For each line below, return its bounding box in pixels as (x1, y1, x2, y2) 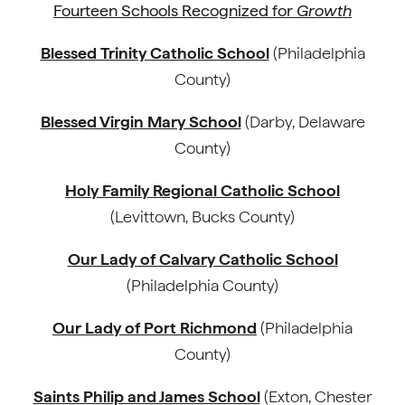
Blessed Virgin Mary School (40, 112, 241, 131)
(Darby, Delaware (240, 112, 365, 131)
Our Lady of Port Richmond (52, 318, 257, 337)
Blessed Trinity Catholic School (40, 43, 269, 62)
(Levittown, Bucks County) (110, 207, 295, 226)
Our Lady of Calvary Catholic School (67, 250, 338, 268)
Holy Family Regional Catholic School (65, 181, 340, 200)
